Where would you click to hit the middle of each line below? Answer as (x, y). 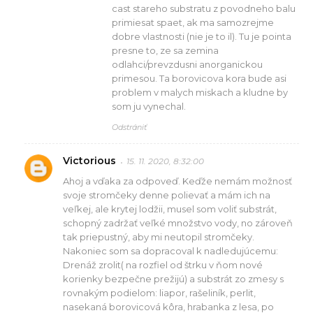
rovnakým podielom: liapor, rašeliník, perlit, (159, 292)
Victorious (89, 160)
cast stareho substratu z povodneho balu (204, 8)
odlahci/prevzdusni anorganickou (187, 64)
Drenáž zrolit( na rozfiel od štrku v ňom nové (163, 264)
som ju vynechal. (149, 106)
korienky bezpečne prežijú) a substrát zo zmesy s (173, 278)
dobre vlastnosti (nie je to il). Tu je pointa (202, 36)
